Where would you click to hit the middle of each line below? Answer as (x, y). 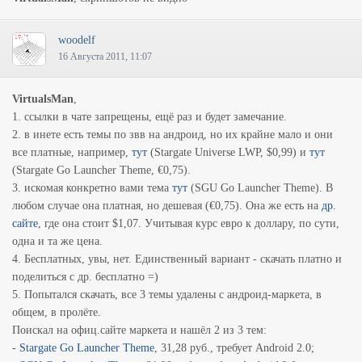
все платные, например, (72, 152)
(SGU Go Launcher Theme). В (260, 188)
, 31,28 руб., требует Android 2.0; (234, 348)
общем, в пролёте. (57, 312)
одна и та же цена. (57, 241)
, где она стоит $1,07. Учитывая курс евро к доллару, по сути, (189, 223)
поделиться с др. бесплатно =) (85, 277)
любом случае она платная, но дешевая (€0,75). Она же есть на (167, 206)
